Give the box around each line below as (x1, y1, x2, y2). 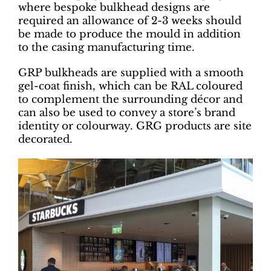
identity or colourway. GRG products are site (18, 119, 252, 132)
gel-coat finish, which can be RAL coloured (18, 79, 243, 93)
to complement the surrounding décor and (18, 93, 243, 106)
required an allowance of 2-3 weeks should (18, 14, 241, 27)
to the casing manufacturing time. (18, 41, 195, 54)
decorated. (18, 132, 73, 146)
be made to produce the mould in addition (18, 27, 241, 41)
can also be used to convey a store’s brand (18, 106, 235, 119)
